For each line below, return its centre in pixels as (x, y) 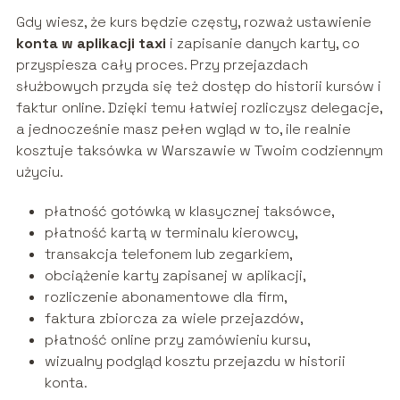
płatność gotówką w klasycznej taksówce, (189, 212)
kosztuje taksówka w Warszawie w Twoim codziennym (199, 151)
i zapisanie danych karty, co (262, 44)
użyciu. (39, 172)
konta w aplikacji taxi (91, 44)
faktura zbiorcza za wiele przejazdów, (174, 319)
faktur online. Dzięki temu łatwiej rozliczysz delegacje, (199, 108)
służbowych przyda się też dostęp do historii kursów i (198, 87)
